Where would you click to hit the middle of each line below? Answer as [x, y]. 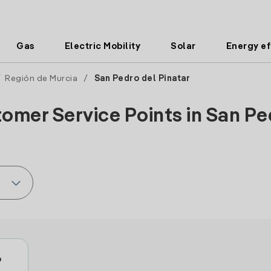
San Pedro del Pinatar [142, 79]
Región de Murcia [41, 79]
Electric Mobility [103, 46]
